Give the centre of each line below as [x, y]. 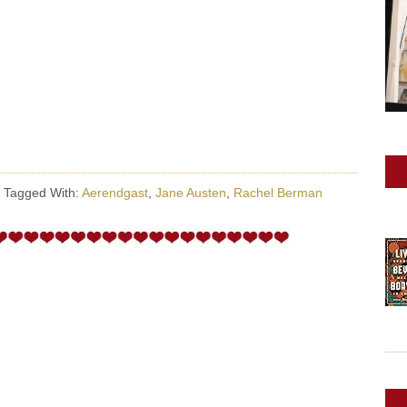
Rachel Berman [278, 192]
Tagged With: [43, 192]
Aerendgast [115, 192]
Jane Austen [191, 192]
